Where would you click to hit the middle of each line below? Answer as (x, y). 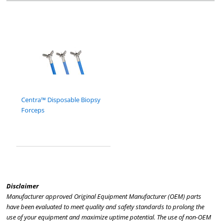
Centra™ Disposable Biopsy (61, 100)
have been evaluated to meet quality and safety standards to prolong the (106, 207)
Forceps (33, 110)
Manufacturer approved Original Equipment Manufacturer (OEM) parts (104, 197)
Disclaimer (23, 186)
